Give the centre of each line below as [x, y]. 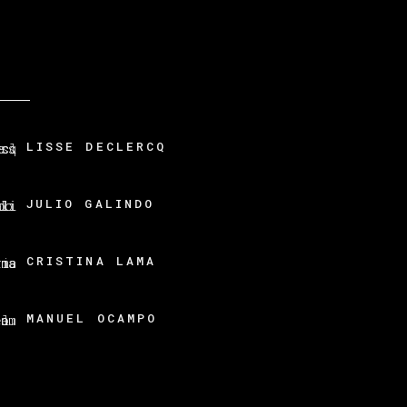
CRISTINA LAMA [91, 261]
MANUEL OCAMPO [92, 318]
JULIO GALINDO [90, 204]
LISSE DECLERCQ [97, 147]
